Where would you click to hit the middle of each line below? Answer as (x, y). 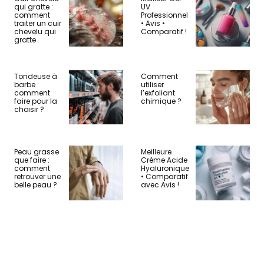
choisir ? (29, 109)
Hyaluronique (165, 169)
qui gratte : (34, 6)
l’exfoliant (158, 93)
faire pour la (36, 101)
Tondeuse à (36, 76)
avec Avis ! (160, 185)
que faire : (32, 160)
